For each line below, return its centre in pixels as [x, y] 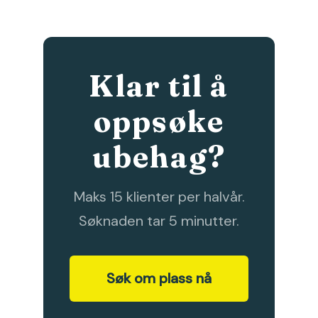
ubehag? [159, 157]
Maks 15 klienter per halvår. [159, 197]
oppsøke [159, 122]
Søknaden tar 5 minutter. [159, 221]
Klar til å [159, 86]
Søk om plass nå [159, 279]
